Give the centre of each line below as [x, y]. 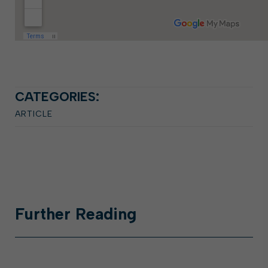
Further [45, 214]
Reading [106, 214]
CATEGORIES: [57, 97]
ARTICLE [34, 114]
